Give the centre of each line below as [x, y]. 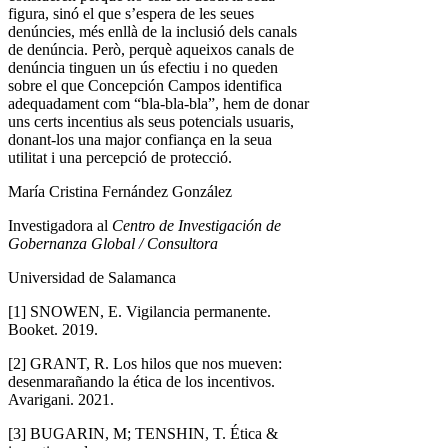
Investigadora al [60, 226]
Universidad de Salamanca [92, 278]
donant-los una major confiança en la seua [140, 140]
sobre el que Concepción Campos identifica [145, 86]
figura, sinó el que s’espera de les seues [131, 14]
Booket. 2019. [53, 330]
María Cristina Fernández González [120, 192]
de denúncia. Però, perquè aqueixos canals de [151, 50]
